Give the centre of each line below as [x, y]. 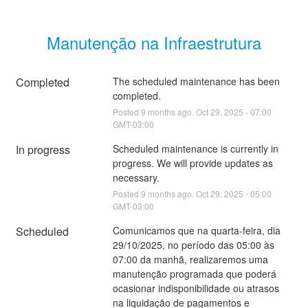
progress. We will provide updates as [192, 163]
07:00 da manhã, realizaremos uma [190, 259]
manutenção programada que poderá [194, 273]
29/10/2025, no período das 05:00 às [193, 244]
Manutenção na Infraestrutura [154, 42]
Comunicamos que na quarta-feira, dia [196, 230]
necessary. [136, 177]
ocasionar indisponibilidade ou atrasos [196, 288]
